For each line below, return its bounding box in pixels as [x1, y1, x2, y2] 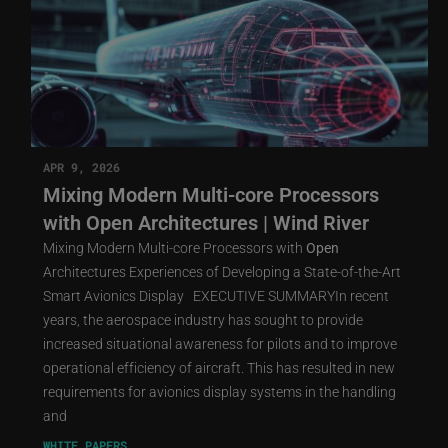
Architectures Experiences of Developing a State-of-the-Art [42, 261, 401, 281]
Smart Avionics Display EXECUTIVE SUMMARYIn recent [42, 285, 389, 305]
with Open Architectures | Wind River [42, 208, 369, 235]
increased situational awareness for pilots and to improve [42, 333, 397, 353]
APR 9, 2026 [42, 158, 120, 175]
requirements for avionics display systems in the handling [42, 381, 396, 401]
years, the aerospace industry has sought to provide [42, 309, 363, 329]
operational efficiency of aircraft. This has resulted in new [42, 357, 395, 377]
